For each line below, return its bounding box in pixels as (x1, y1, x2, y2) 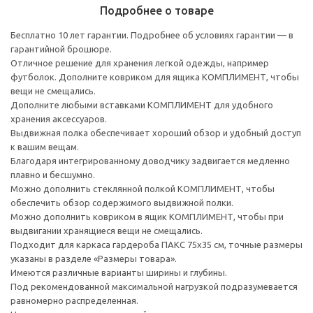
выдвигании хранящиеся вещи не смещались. (10, 225, 203, 235)
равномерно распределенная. (10, 295, 138, 305)
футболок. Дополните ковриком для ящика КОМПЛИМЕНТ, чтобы (10, 71, 299, 82)
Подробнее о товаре (99, 3, 214, 17)
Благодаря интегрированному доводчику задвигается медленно (10, 155, 290, 166)
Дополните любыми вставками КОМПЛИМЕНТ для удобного (10, 99, 273, 110)
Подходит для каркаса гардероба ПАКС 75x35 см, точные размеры (10, 239, 303, 249)
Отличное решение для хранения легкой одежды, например (10, 57, 269, 68)
